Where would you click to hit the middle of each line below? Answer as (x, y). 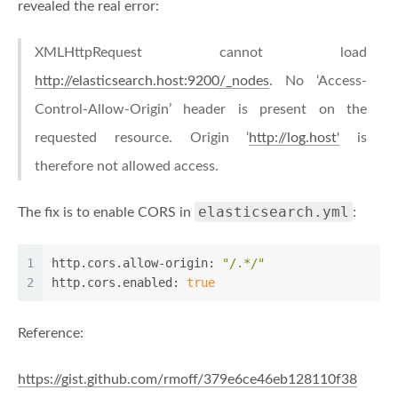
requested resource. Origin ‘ (142, 138)
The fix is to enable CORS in (106, 212)
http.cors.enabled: (115, 283)
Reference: (51, 333)
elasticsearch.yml (274, 212)
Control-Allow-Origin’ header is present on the (201, 109)
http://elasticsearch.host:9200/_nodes (152, 81)
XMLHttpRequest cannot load (201, 52)
